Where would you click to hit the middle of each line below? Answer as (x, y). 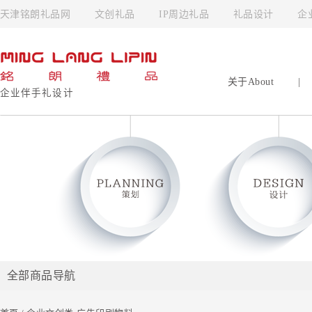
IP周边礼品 (184, 14)
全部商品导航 (41, 275)
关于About (251, 82)
